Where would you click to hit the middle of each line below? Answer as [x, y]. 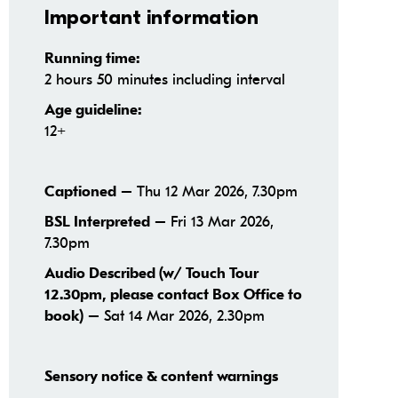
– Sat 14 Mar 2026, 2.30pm [174, 316]
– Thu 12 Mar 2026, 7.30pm [207, 192]
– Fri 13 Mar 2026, [211, 222]
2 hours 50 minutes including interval [164, 80]
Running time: [92, 59]
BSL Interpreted [97, 223]
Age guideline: [92, 111]
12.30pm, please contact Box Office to [173, 295]
